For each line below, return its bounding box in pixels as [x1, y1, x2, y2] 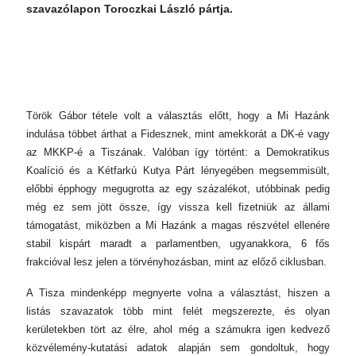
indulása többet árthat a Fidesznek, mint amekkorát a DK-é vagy [26, 128, 330, 140]
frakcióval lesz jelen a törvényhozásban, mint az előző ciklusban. [26, 256, 327, 268]
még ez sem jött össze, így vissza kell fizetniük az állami [26, 201, 330, 213]
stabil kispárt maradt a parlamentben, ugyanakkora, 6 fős [26, 238, 330, 250]
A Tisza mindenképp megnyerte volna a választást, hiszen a [26, 287, 330, 299]
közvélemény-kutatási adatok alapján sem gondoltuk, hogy [26, 342, 330, 354]
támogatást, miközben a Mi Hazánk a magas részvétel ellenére [26, 219, 330, 231]
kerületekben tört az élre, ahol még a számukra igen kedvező [26, 323, 330, 335]
